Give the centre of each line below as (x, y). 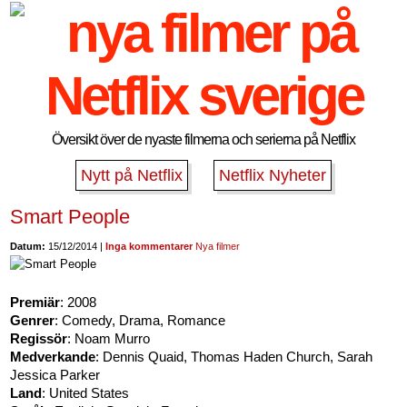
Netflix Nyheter (273, 175)
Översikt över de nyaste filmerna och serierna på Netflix (203, 139)
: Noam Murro (109, 338)
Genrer (33, 320)
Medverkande (53, 357)
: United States (86, 393)
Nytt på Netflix (132, 175)
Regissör (39, 338)
